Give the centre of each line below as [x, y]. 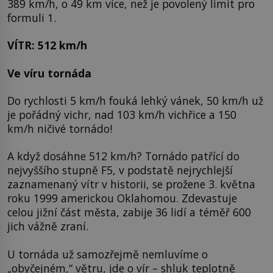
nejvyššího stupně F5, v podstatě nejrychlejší [120, 170]
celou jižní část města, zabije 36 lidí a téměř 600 [129, 212]
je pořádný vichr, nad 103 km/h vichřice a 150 [122, 114]
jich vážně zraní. [48, 226]
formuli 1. [32, 17]
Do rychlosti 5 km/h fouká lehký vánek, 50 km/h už [135, 100]
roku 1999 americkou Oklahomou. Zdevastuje [122, 198]
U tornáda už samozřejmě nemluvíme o [108, 254]
